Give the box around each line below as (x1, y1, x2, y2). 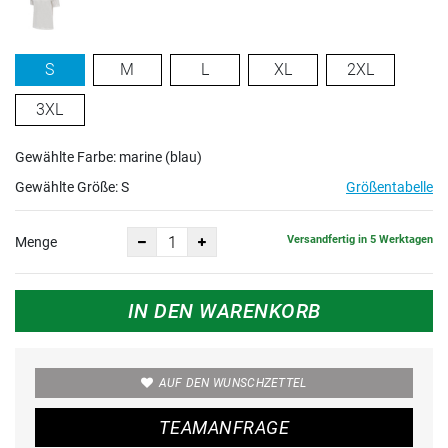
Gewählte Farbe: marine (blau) (15, 149, 202, 165)
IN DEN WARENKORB (127, 299, 321, 323)
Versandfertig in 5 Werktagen (287, 232, 433, 246)
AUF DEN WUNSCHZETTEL (158, 376, 307, 390)
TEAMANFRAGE (159, 417, 289, 438)
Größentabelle (346, 179, 433, 195)
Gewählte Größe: (15, 179, 121, 195)
